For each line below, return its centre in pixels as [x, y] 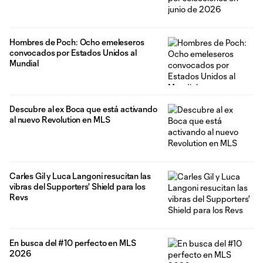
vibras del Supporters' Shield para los [77, 187]
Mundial [24, 63]
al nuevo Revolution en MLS [60, 120]
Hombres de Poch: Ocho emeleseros [77, 42]
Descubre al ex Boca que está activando [83, 109]
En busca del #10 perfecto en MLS [73, 242]
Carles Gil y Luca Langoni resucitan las [80, 176]
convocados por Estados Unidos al [73, 53]
